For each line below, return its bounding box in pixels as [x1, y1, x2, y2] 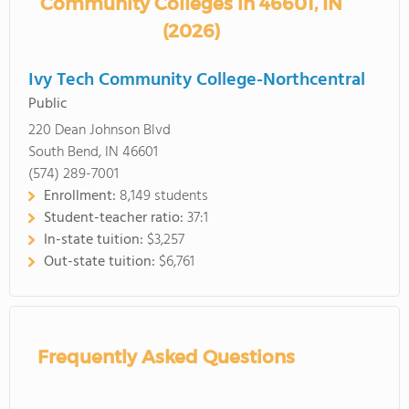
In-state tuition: [44, 228, 147, 252]
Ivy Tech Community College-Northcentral [28, 66, 365, 95]
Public [28, 92, 68, 116]
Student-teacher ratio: [44, 206, 187, 230]
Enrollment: [44, 184, 120, 208]
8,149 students [120, 184, 208, 208]
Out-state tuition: [44, 250, 159, 274]
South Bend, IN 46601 [28, 141, 158, 164]
